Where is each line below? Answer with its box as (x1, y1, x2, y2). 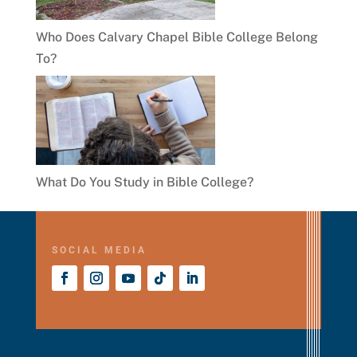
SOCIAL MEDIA (51, 245, 147, 257)
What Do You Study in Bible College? (35, 175, 253, 190)
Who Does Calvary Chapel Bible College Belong (35, 29, 318, 45)
